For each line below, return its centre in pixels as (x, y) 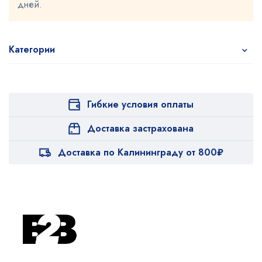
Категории (32, 49)
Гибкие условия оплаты (140, 104)
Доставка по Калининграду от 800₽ (140, 152)
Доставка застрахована (140, 128)
